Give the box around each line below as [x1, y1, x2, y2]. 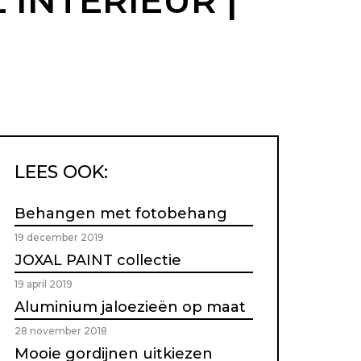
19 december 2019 [15, 231, 104, 244]
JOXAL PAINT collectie [15, 251, 181, 270]
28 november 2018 [15, 325, 107, 338]
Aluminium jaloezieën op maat [15, 298, 246, 317]
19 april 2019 [15, 278, 73, 291]
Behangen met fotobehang [15, 205, 227, 223]
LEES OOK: [15, 161, 108, 184]
